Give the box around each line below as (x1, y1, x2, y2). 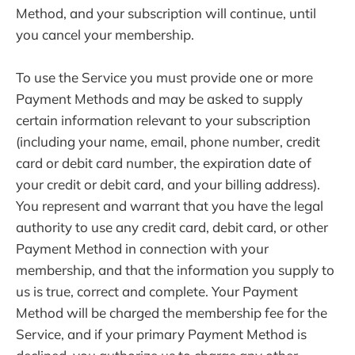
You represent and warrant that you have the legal (16, 197, 323, 215)
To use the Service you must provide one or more (16, 69, 313, 86)
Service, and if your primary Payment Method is (16, 326, 307, 343)
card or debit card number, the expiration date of (16, 155, 311, 172)
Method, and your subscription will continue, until (16, 4, 316, 21)
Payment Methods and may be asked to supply (16, 90, 303, 108)
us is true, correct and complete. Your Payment (16, 283, 298, 300)
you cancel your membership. (16, 25, 194, 43)
